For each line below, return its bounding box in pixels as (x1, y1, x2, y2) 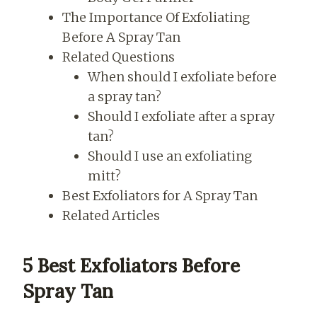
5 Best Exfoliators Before (23, 253, 240, 277)
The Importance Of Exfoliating (62, 8, 250, 25)
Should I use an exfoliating (87, 147, 252, 164)
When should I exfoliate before (87, 68, 277, 85)
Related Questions (62, 48, 175, 65)
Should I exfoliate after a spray (87, 108, 275, 125)
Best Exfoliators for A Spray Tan (62, 187, 258, 204)
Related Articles (62, 207, 160, 224)
